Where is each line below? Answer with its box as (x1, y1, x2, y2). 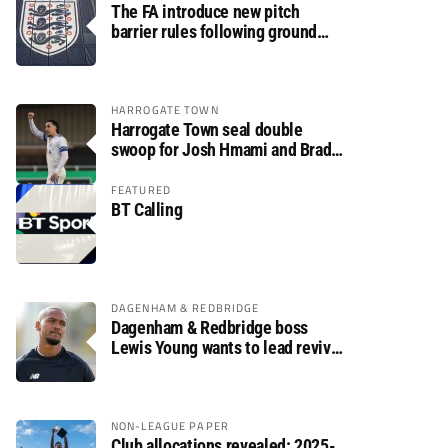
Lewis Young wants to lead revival (111, 337, 343, 358)
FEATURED (111, 181, 171, 198)
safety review (111, 41, 204, 62)
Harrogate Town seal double (111, 119, 303, 140)
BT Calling (111, 199, 183, 220)
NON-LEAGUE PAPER (111, 417, 229, 434)
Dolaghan (111, 159, 176, 180)
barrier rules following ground (111, 21, 317, 42)
